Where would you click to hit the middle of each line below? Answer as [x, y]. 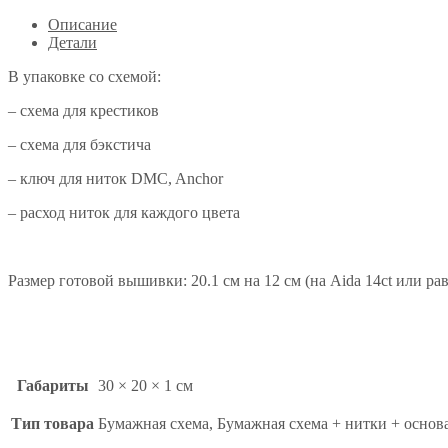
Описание [82, 24]
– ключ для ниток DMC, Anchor [115, 178]
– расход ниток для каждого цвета [124, 212]
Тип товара [52, 423]
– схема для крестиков [83, 110]
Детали [72, 42]
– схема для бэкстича [79, 144]
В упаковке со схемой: [84, 76]
